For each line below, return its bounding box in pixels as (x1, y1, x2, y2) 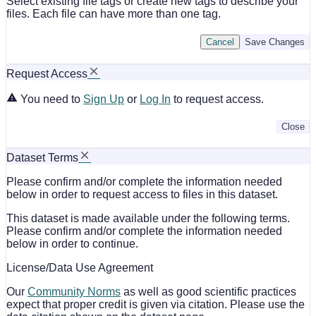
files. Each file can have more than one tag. (6, 7, 221, 20)
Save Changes (245, 36, 305, 47)
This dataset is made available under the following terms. (6, 212, 290, 224)
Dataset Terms (6, 151, 78, 164)
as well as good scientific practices (121, 285, 296, 298)
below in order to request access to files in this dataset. (6, 188, 278, 200)
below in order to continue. (6, 237, 138, 250)
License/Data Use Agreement (6, 261, 153, 274)
